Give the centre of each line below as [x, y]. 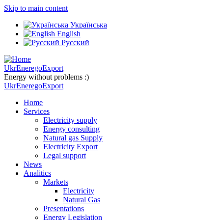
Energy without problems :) [46, 77]
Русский [74, 42]
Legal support [65, 155]
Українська [88, 25]
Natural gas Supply [73, 138]
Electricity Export [70, 147]
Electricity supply [70, 120]
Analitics [37, 173]
